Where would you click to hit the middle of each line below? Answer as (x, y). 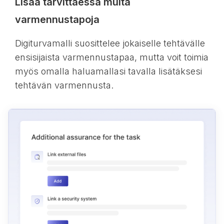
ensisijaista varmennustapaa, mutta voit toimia (111, 57)
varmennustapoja (57, 19)
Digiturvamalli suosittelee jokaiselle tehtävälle (110, 43)
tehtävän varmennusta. (64, 85)
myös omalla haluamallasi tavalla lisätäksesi (108, 71)
